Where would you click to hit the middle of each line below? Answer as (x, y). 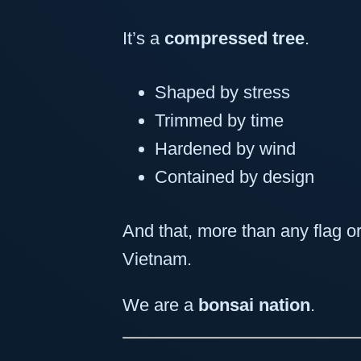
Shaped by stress (222, 92)
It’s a (143, 39)
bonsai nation (254, 305)
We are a (160, 305)
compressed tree (234, 39)
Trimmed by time (219, 120)
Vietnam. (157, 259)
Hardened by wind (225, 148)
